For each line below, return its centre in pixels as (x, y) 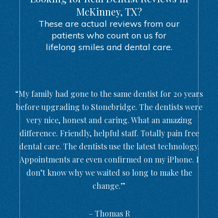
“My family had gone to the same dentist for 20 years (109, 93)
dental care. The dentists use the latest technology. (109, 146)
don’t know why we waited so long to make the (109, 172)
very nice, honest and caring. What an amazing (109, 120)
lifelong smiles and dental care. (109, 47)
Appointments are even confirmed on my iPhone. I (109, 159)
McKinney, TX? (109, 11)
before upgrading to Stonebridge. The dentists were (109, 107)
